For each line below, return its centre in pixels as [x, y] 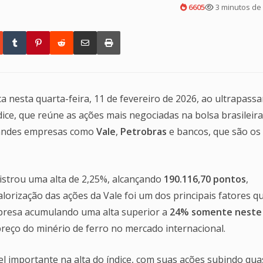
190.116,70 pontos [205, 179]
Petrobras [144, 131]
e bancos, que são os [214, 131]
